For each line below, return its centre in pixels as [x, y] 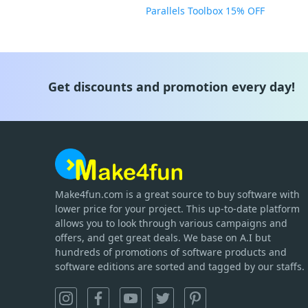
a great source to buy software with [218, 195]
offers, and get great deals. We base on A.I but [163, 238]
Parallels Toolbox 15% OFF [205, 11]
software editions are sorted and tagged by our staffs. [180, 267]
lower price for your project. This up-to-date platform [177, 209]
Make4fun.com [89, 195]
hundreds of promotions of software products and [171, 252]
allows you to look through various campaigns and [171, 223]
